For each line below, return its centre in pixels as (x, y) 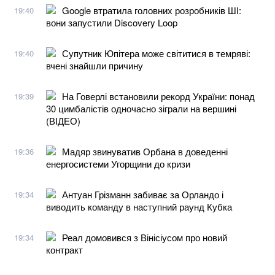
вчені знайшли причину (95, 65)
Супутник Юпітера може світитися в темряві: (156, 53)
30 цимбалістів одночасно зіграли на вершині (141, 108)
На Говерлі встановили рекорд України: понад (158, 96)
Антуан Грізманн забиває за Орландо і (143, 194)
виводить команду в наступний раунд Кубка (139, 206)
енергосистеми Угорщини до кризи (118, 163)
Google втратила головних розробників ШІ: (152, 10)
